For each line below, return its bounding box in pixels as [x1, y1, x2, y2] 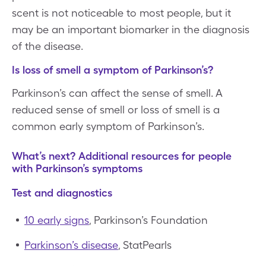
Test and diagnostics [12, 186, 112, 199]
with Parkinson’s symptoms [12, 161, 142, 175]
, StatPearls [118, 238, 172, 251]
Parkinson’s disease [24, 238, 118, 251]
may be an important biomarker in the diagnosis [12, 23, 249, 36]
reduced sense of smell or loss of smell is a [12, 103, 220, 116]
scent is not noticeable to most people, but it [12, 6, 231, 19]
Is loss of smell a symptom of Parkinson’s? [12, 63, 213, 76]
